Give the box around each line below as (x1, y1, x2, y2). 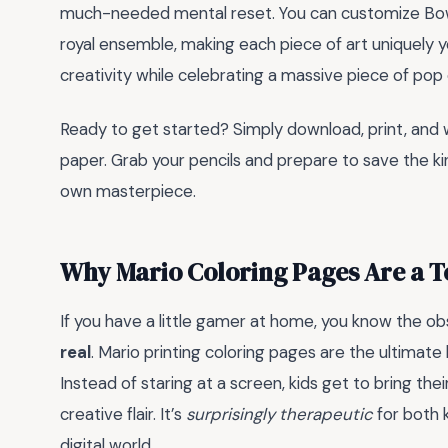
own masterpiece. (60, 180, 196, 203)
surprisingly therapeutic (186, 403, 373, 426)
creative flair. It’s (60, 403, 186, 426)
